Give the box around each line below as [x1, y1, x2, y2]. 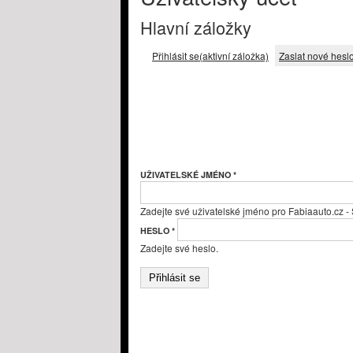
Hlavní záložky [140, 14, 251, 39]
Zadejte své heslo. [140, 241, 218, 255]
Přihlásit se [152, 49, 199, 63]
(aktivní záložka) [199, 49, 269, 63]
